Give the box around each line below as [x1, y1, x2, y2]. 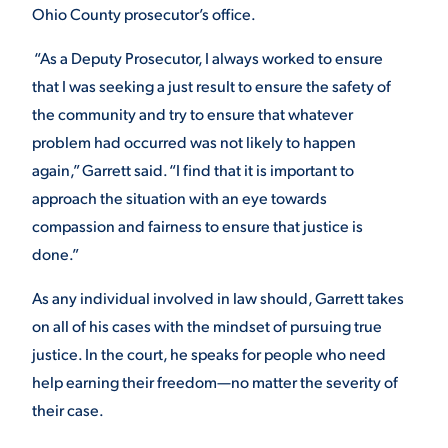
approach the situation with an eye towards [32, 187, 327, 208]
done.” [32, 243, 79, 264]
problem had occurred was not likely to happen [32, 131, 356, 152]
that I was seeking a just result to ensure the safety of [32, 75, 391, 96]
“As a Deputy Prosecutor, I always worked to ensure [32, 47, 383, 68]
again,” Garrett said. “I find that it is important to [32, 159, 354, 180]
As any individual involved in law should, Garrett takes [32, 287, 404, 308]
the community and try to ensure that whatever [32, 103, 353, 124]
